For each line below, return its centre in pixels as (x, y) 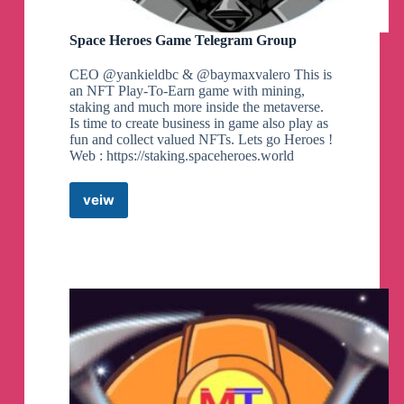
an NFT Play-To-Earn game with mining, (187, 90)
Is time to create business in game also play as (198, 123)
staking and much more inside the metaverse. (196, 106)
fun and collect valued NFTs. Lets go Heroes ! (201, 139)
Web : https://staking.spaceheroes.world (181, 155)
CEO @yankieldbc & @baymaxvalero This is (200, 74)
